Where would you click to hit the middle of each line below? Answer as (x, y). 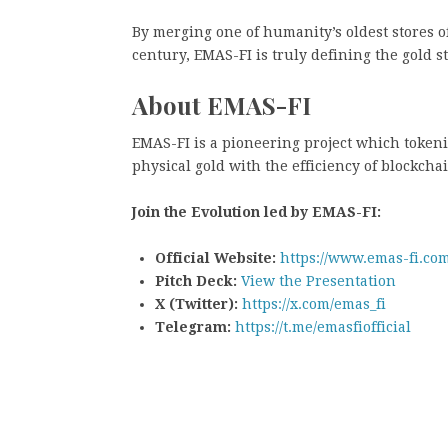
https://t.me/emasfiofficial (321, 327)
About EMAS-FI (221, 104)
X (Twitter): (196, 304)
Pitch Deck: (196, 281)
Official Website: (215, 258)
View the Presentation (316, 281)
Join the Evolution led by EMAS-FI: (256, 212)
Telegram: (193, 327)
